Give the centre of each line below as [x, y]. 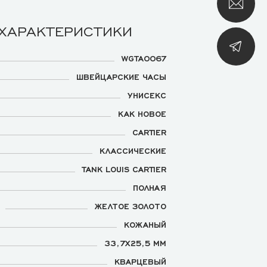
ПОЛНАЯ [150, 187]
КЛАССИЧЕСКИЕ [133, 150]
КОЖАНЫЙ [145, 224]
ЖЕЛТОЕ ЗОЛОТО [131, 206]
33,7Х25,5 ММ [135, 243]
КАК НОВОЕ [142, 113]
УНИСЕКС [147, 95]
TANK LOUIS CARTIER [124, 169]
